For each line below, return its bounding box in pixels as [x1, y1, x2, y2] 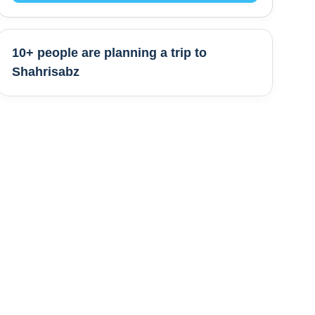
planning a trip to [104, 46, 207, 60]
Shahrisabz [12, 65, 79, 79]
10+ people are [12, 46, 104, 60]
